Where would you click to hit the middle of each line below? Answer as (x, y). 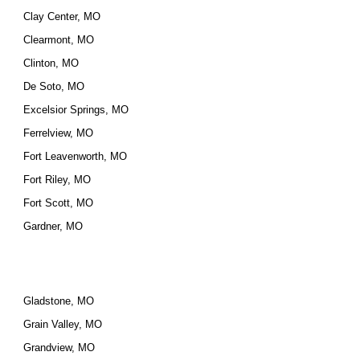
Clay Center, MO (62, 16)
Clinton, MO (51, 63)
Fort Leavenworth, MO (76, 156)
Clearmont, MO (59, 40)
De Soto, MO (54, 86)
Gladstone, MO (59, 301)
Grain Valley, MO (63, 324)
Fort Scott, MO (59, 203)
